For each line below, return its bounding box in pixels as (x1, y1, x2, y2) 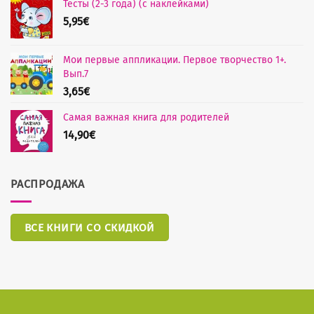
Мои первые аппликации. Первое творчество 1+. (63, 54, 286, 67)
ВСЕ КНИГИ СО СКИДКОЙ (24, 220, 155, 234)
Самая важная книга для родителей (63, 111, 229, 124)
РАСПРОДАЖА (11, 177, 85, 191)
